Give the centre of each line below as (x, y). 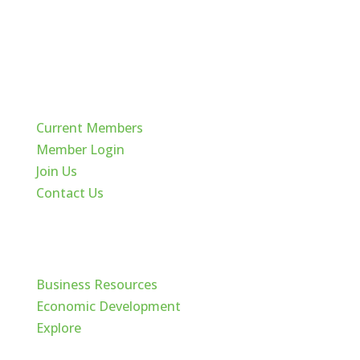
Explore (58, 327)
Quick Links (73, 82)
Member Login (80, 149)
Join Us (56, 171)
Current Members (89, 127)
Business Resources (96, 284)
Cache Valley (77, 238)
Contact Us (70, 192)
